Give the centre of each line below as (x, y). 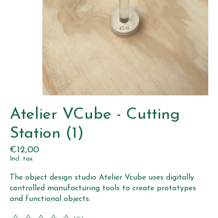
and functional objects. (50, 199)
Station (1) (47, 134)
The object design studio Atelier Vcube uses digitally (102, 177)
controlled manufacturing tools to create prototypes (103, 188)
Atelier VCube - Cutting (95, 115)
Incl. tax (21, 159)
